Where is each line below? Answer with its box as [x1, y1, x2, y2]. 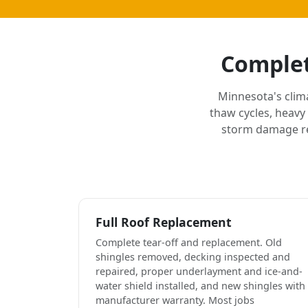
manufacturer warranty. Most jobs [96, 293, 254, 307]
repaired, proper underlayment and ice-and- [96, 264, 302, 278]
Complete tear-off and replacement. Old [96, 235, 282, 249]
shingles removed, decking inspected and [96, 250, 290, 263]
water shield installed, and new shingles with [96, 278, 305, 292]
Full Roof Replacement [96, 213, 232, 230]
